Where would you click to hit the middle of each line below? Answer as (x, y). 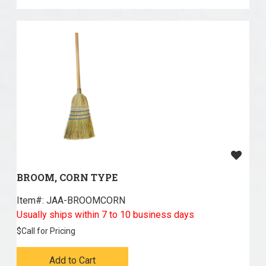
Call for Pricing (48, 231)
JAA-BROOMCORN (84, 201)
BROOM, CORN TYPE (67, 178)
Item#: (30, 201)
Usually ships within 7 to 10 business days (105, 215)
